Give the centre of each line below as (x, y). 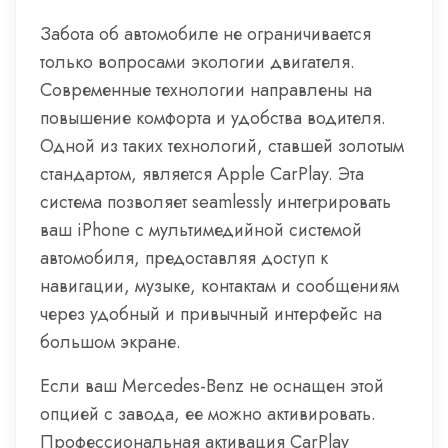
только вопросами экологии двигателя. (197, 62)
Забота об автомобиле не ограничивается (205, 34)
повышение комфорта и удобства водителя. (213, 118)
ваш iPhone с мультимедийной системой (201, 230)
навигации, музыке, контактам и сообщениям (219, 286)
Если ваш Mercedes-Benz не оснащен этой (212, 386)
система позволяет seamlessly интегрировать (215, 202)
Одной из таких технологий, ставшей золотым (222, 146)
